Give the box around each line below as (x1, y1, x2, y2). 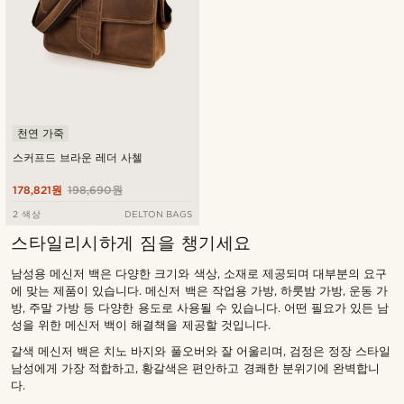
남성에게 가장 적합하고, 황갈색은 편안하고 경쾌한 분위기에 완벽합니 (11, 362, 380, 376)
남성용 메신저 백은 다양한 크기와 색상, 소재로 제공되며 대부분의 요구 (11, 267, 387, 281)
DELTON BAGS (124, 208, 192, 220)
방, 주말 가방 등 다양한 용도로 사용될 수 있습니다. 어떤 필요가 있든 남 (11, 301, 390, 316)
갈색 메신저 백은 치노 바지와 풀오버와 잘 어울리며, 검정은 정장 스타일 (11, 344, 391, 359)
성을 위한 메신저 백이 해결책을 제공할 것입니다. (11, 318, 271, 333)
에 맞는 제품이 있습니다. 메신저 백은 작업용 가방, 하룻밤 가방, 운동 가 (11, 284, 389, 298)
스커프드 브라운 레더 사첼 (13, 151, 143, 165)
